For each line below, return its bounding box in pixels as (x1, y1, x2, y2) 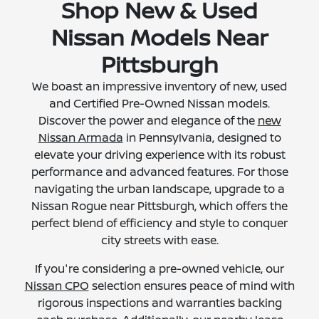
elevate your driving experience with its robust (33, 147, 286, 163)
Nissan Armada (38, 130, 123, 146)
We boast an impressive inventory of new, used (32, 78, 287, 95)
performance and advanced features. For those (31, 164, 288, 180)
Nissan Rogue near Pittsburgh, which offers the (31, 198, 288, 214)
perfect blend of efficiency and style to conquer (31, 215, 288, 231)
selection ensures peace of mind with (88, 278, 295, 294)
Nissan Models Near (51, 21, 268, 53)
